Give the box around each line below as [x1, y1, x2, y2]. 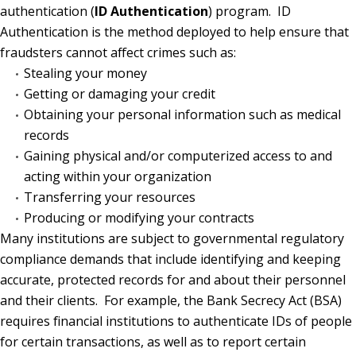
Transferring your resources [24, 188, 195, 206]
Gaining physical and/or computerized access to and [24, 146, 332, 164]
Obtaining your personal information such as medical [24, 105, 341, 123]
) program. [208, 2, 271, 20]
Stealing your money [24, 64, 147, 82]
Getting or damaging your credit [24, 84, 215, 103]
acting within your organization [24, 167, 211, 185]
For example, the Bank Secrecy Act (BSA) [104, 291, 342, 309]
